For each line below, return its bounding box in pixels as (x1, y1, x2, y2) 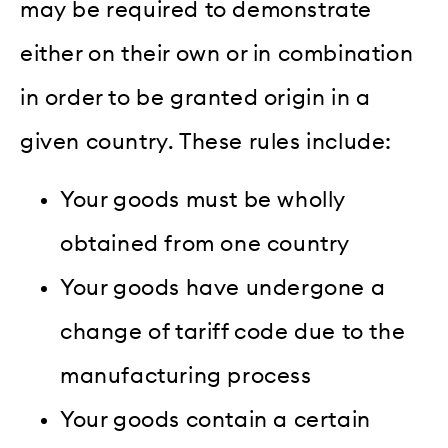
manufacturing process (60, 365, 312, 388)
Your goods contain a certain (60, 409, 371, 432)
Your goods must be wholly (60, 189, 347, 212)
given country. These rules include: (20, 131, 393, 154)
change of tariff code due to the (60, 321, 406, 344)
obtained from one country (60, 233, 351, 256)
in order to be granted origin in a (20, 87, 371, 110)
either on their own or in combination (20, 43, 414, 66)
